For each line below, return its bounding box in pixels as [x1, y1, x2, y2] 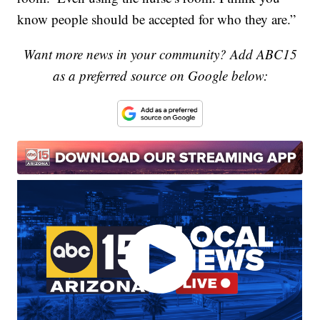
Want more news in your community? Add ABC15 [23, 44, 297, 63]
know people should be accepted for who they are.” [17, 9, 296, 28]
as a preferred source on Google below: [52, 66, 268, 84]
